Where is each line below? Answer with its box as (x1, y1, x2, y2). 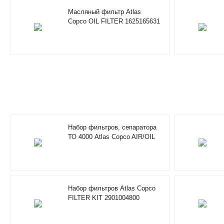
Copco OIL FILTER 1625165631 (68, 17, 160, 25)
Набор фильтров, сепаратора (68, 123, 156, 131)
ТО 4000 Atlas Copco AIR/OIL (68, 132, 155, 140)
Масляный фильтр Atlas (68, 7, 141, 15)
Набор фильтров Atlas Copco (68, 184, 155, 192)
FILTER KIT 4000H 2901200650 (68, 142, 160, 150)
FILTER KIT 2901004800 (68, 193, 139, 201)
